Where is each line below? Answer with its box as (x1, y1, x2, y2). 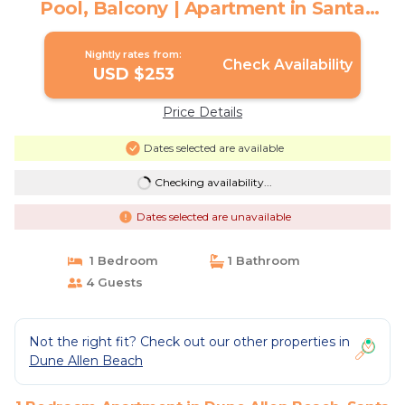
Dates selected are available (143, 141, 284, 155)
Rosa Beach (147, 16, 258, 38)
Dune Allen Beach (29, 353, 143, 369)
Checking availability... (154, 175, 272, 189)
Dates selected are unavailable (136, 210, 291, 223)
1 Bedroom (81, 253, 158, 268)
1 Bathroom (224, 253, 300, 268)
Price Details (163, 104, 242, 120)
